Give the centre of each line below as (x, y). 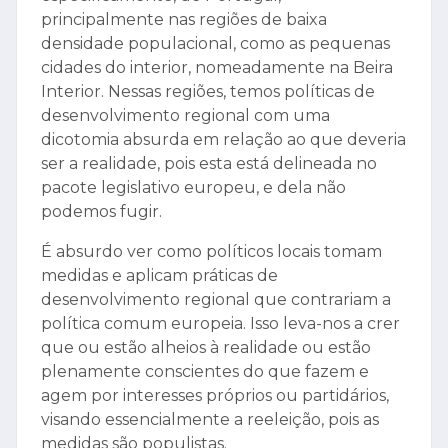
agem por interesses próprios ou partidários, (215, 396)
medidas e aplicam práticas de (159, 276)
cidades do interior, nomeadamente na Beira (217, 68)
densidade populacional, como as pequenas (215, 44)
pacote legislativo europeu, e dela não (193, 188)
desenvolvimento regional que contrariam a (216, 300)
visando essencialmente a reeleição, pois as (210, 420)
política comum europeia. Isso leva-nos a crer (220, 324)
